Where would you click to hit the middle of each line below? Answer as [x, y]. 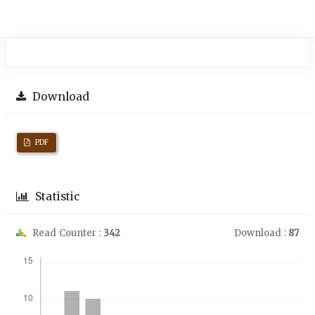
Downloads [54, 249]
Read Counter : [67, 233]
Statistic [56, 197]
